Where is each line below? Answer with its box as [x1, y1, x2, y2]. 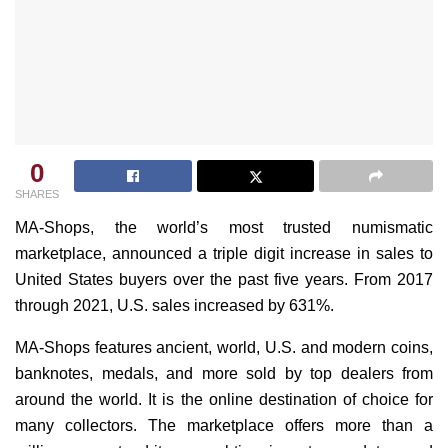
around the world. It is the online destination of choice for [15, 391, 433, 409]
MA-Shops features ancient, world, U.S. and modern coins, [15, 339, 433, 357]
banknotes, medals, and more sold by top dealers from [15, 365, 433, 383]
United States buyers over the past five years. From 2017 [15, 271, 433, 289]
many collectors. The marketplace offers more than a [15, 417, 433, 435]
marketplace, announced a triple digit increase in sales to [15, 245, 433, 263]
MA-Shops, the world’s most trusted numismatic [15, 219, 433, 237]
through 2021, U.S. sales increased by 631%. [15, 297, 334, 315]
